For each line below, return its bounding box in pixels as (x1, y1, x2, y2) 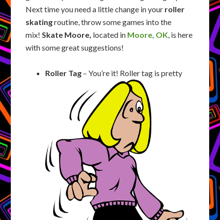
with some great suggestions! (26, 43, 124, 52)
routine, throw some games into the (54, 17, 172, 27)
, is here (168, 30, 193, 39)
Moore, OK (127, 30, 168, 39)
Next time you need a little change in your (26, 4, 165, 14)
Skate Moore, (42, 30, 93, 39)
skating (26, 17, 55, 27)
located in (93, 30, 128, 39)
